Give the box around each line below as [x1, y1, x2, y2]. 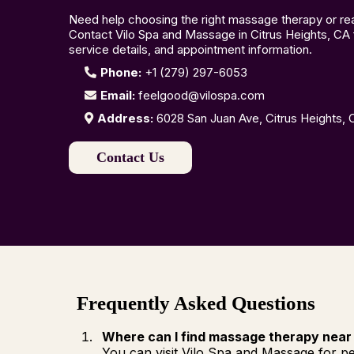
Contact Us [96, 149, 164, 166]
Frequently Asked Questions [77, 292, 315, 314]
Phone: [100, 65, 141, 81]
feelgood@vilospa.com [138, 88, 265, 104]
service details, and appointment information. [69, 42, 312, 58]
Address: [97, 111, 153, 126]
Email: [100, 88, 135, 104]
